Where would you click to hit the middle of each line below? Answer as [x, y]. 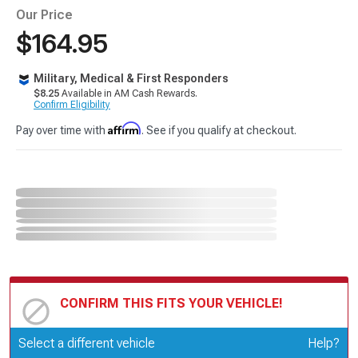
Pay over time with [62, 130]
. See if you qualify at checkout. [219, 130]
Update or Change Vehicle [133, 340]
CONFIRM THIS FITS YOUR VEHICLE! [171, 303]
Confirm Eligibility [72, 105]
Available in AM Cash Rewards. [128, 93]
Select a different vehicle [87, 343]
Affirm [125, 128]
